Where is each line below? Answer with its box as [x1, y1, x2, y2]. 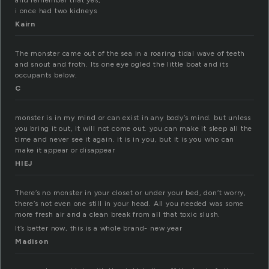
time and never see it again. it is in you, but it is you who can [15, 135, 235, 144]
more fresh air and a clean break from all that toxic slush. [15, 210, 221, 219]
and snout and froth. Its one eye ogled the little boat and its [15, 60, 229, 69]
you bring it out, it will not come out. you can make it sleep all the [15, 124, 253, 133]
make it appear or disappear [15, 146, 115, 155]
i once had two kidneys [15, 7, 97, 16]
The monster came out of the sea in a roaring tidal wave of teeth [15, 49, 246, 58]
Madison [15, 237, 49, 246]
